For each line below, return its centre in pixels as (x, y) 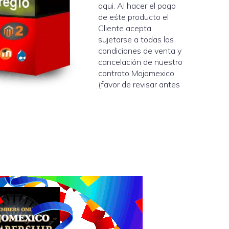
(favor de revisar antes (139, 84)
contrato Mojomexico (136, 73)
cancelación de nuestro (141, 62)
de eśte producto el (134, 17)
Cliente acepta (125, 28)
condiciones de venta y (140, 51)
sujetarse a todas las (136, 39)
